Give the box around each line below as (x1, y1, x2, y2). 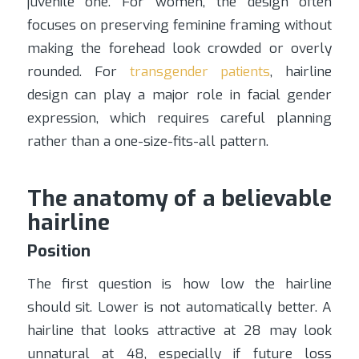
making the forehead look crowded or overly (26, 39, 333, 58)
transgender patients (129, 63, 271, 82)
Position (26, 240, 91, 263)
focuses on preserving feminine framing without (26, 16, 333, 35)
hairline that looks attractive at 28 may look (26, 321, 333, 341)
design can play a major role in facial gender (26, 86, 333, 105)
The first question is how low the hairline (26, 275, 333, 294)
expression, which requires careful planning (26, 109, 333, 128)
